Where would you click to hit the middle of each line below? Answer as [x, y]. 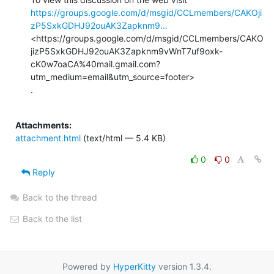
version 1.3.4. [184, 266]
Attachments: [43, 125]
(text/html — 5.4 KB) [123, 138]
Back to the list [51, 218]
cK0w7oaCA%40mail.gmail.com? [95, 64]
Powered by [88, 266]
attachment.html [48, 138]
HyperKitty [135, 266]
